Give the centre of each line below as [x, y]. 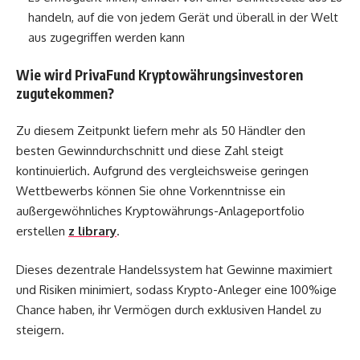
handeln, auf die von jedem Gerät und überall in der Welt [183, 18]
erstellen [42, 231]
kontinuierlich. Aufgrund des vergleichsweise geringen [162, 171]
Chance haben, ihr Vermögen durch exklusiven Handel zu [169, 309]
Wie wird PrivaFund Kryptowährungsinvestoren [160, 74]
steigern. [40, 329]
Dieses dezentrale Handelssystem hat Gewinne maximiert [174, 269]
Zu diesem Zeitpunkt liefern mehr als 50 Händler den [161, 131]
